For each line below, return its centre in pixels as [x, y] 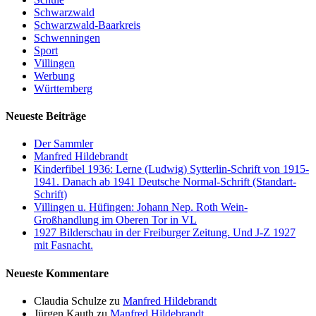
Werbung [54, 75]
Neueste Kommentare [57, 273]
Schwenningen [67, 37]
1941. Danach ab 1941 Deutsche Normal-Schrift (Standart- [165, 182]
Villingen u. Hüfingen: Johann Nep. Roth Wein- [141, 207]
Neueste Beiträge [46, 116]
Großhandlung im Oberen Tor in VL [115, 220]
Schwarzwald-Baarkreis [87, 25]
